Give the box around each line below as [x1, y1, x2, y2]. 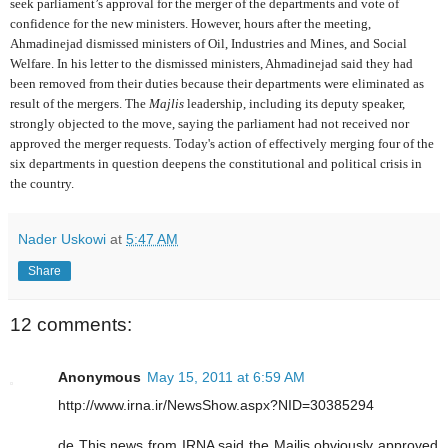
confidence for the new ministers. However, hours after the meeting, [10, 16, 371, 32]
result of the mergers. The [10, 96, 149, 112]
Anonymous [58, 368, 141, 385]
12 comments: [10, 314, 132, 336]
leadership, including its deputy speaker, [184, 96, 405, 112]
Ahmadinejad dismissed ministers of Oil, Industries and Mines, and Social [10, 36, 407, 52]
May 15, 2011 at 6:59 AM [147, 368, 305, 385]
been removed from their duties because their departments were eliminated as [10, 76, 424, 92]
